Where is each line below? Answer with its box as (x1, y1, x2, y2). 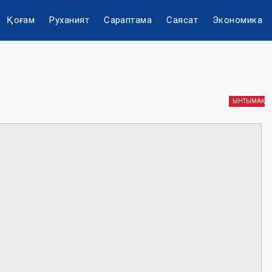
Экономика (212, 15, 263, 25)
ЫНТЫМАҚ (232, 97, 261, 104)
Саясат (166, 15, 199, 25)
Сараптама (104, 15, 152, 25)
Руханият (49, 15, 90, 25)
